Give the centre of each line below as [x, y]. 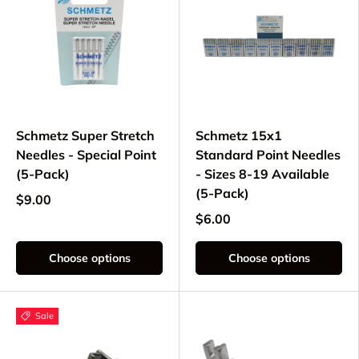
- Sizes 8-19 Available [262, 174]
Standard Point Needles [268, 155]
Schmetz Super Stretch [85, 136]
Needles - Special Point [86, 155]
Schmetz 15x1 [239, 136]
